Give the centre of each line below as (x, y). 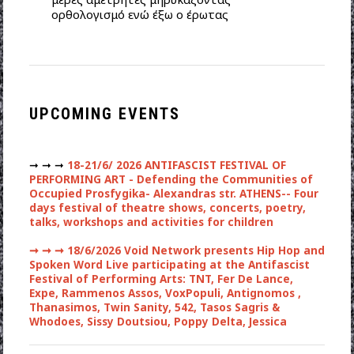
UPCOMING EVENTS (104, 114)
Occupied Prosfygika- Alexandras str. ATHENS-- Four (173, 194)
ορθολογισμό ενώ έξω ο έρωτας (139, 15)
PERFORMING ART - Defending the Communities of (171, 180)
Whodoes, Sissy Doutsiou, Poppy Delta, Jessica (159, 322)
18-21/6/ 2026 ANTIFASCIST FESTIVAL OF (175, 166)
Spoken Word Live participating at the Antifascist (169, 265)
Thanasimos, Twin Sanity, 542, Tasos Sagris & (154, 308)
